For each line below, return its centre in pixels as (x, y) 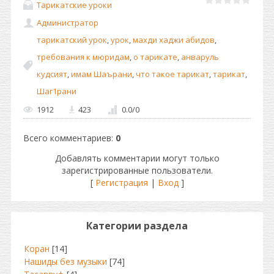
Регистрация (121, 183)
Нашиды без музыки (65, 261)
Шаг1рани (57, 91)
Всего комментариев (67, 138)
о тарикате (155, 57)
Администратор (68, 23)
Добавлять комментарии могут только (137, 158)
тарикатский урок (72, 40)
